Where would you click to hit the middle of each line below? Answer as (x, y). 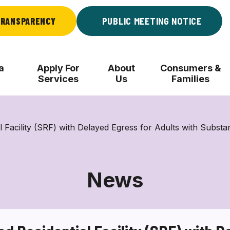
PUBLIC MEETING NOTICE (152, 21)
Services (59, 79)
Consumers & (190, 68)
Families (191, 79)
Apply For (59, 68)
